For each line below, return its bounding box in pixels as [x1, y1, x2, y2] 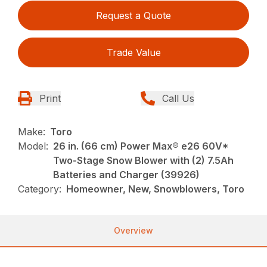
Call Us [162, 92, 194, 105]
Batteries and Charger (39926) [53, 169, 200, 181]
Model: [18, 140, 49, 153]
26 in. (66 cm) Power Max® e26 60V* [53, 140, 229, 153]
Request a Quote [96, 10, 171, 22]
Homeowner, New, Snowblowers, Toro [66, 183, 245, 195]
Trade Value [106, 46, 161, 59]
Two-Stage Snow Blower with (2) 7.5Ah [53, 154, 234, 167]
